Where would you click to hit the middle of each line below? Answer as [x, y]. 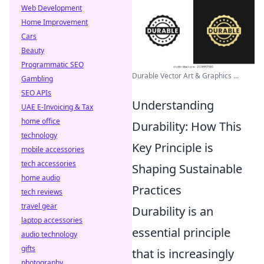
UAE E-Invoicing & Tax [57, 107]
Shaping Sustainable [187, 169]
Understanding [173, 105]
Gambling [37, 79]
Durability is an [173, 211]
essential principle [181, 232]
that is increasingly [183, 253]
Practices [157, 190]
